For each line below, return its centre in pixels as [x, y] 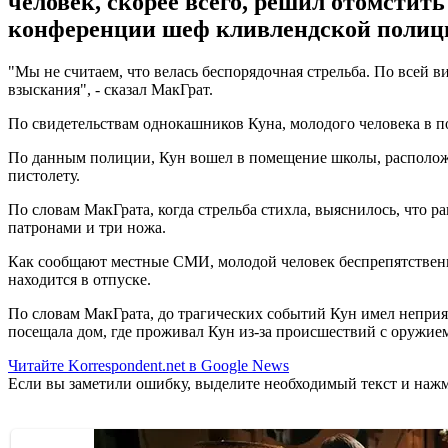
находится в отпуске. [79, 279]
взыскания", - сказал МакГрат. [110, 89]
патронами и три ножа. [87, 227]
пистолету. [44, 175]
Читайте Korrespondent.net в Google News [148, 365]
